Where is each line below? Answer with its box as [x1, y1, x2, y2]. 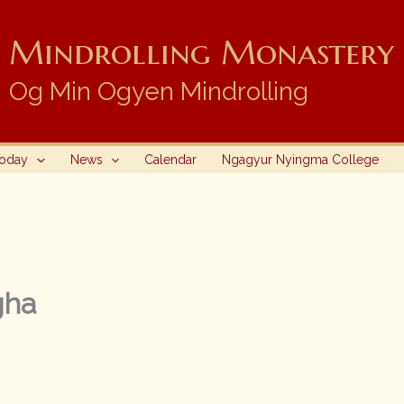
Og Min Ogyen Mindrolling [9, 77, 308, 106]
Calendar [144, 152, 197, 167]
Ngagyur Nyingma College [222, 152, 379, 167]
